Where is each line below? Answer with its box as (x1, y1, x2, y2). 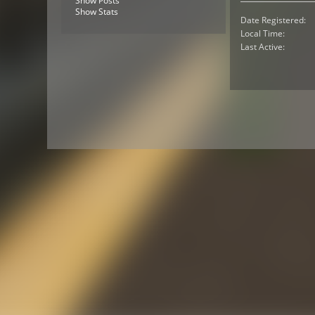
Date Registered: (240, 13, 306, 26)
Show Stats (75, 5, 119, 18)
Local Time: (240, 27, 285, 39)
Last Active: (240, 40, 285, 53)
